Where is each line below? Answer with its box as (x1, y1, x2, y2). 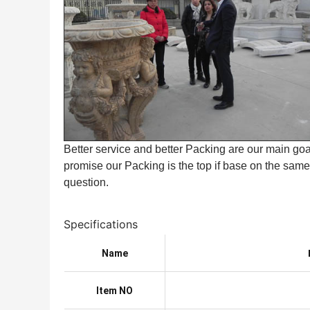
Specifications (64, 217, 138, 231)
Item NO (96, 284, 133, 296)
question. (64, 176, 109, 188)
